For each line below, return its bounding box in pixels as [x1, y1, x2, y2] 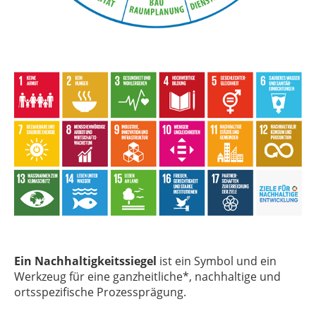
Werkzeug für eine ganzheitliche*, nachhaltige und [14, 268, 281, 284]
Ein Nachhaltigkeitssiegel [14, 253, 159, 269]
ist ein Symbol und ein [159, 253, 276, 269]
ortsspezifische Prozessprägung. [14, 284, 186, 300]
